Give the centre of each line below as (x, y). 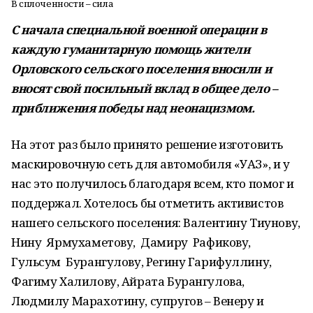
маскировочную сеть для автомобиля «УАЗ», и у (151, 164)
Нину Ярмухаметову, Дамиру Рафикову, (132, 242)
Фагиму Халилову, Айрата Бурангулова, (128, 281)
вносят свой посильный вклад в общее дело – (144, 88)
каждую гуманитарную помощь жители (131, 49)
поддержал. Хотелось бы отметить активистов (147, 203)
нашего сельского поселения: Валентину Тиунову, (156, 223)
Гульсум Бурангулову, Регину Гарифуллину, (141, 262)
